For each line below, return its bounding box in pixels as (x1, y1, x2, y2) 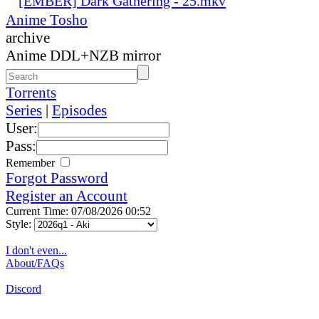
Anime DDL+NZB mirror (6, 46, 161, 64)
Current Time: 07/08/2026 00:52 (6, 204, 151, 217)
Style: (6, 217, 34, 230)
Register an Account (6, 187, 127, 204)
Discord (6, 282, 41, 295)
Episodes (52, 101, 107, 119)
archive (6, 28, 50, 46)
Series (6, 101, 42, 119)
